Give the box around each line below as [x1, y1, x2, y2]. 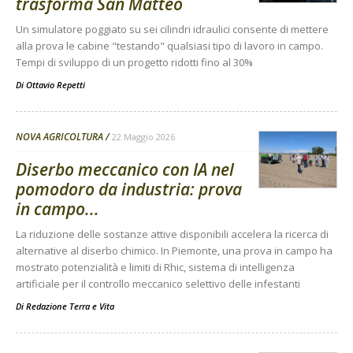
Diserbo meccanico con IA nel [16, 158, 234, 181]
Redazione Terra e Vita [26, 300, 114, 313]
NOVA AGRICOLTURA [16, 130, 103, 144]
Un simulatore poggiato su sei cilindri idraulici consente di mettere [16, 22, 329, 37]
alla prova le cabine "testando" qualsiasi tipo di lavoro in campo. [16, 39, 323, 54]
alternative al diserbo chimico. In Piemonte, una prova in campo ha [16, 243, 333, 258]
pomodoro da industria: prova [16, 178, 242, 201]
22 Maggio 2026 [112, 131, 175, 143]
